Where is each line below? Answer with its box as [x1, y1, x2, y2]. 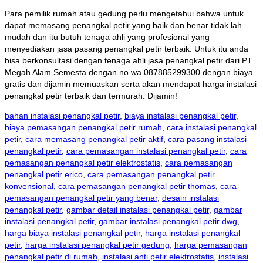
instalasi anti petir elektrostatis [102, 252, 214, 262]
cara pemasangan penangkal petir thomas [58, 181, 215, 191]
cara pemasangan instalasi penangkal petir [66, 146, 225, 156]
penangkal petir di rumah [5, 252, 97, 262]
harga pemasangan [174, 240, 247, 250]
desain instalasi [162, 193, 219, 203]
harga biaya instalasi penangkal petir [5, 228, 140, 238]
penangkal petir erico [5, 170, 83, 180]
